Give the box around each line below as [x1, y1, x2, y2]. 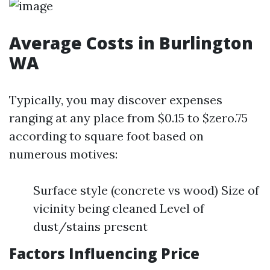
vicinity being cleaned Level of [33, 201, 204, 216]
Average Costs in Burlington [9, 31, 253, 54]
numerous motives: [9, 146, 118, 162]
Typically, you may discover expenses [9, 92, 222, 107]
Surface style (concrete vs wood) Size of [33, 183, 259, 198]
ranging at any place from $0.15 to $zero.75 [9, 110, 248, 125]
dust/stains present [33, 219, 148, 234]
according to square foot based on [9, 128, 204, 143]
